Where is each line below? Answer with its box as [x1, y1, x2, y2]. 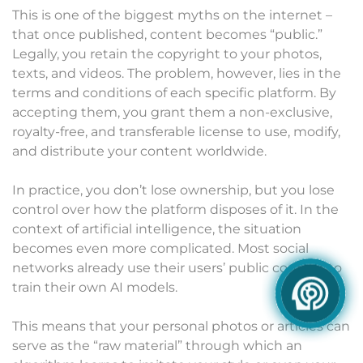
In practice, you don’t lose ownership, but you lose [12, 182, 335, 199]
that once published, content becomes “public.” [12, 27, 322, 43]
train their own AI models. [12, 280, 181, 296]
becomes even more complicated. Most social [12, 241, 309, 257]
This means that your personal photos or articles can [12, 318, 350, 335]
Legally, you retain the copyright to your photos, [12, 46, 322, 62]
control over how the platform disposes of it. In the [12, 202, 339, 218]
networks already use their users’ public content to [12, 260, 342, 276]
